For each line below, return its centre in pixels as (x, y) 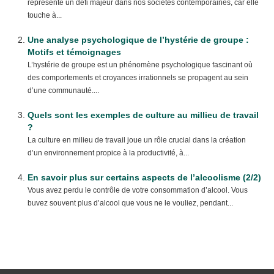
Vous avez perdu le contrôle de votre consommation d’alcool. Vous (138, 190)
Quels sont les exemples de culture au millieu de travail (143, 115)
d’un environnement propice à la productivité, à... (108, 153)
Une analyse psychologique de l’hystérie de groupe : (138, 40)
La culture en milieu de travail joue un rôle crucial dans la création (137, 140)
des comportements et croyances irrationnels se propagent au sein (138, 78)
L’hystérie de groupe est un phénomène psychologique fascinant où (140, 65)
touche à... (45, 15)
